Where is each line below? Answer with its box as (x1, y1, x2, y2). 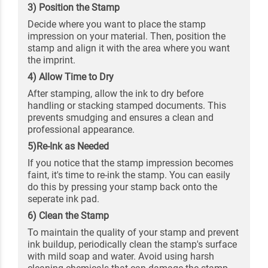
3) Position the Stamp (28, 2, 120, 13)
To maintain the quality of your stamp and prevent (28, 227, 239, 238)
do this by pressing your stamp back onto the (28, 181, 217, 193)
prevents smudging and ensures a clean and (28, 112, 214, 123)
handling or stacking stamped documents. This (28, 100, 226, 111)
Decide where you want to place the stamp (28, 19, 206, 30)
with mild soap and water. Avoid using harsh (28, 251, 214, 262)
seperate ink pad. (28, 193, 99, 205)
